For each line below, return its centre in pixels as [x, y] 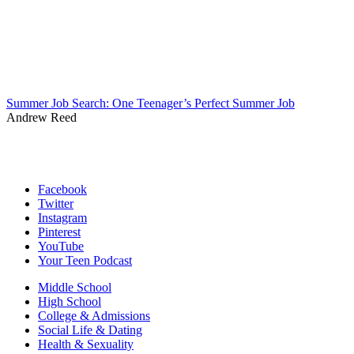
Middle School [75, 287]
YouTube [61, 246]
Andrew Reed [41, 117]
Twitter [56, 203]
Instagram [62, 217]
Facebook [62, 189]
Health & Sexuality [86, 344]
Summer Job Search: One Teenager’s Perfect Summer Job [151, 103]
